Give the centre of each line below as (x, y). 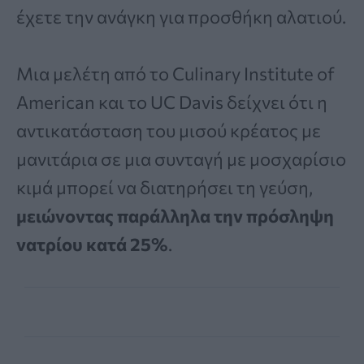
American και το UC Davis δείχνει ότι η (172, 102)
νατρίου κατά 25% (92, 245)
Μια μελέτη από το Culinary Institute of (175, 74)
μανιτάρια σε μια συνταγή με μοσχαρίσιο (181, 159)
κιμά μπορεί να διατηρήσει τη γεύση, (165, 188)
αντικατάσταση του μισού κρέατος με (169, 131)
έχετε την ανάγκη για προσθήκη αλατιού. (181, 17)
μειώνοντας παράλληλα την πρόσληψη (175, 216)
